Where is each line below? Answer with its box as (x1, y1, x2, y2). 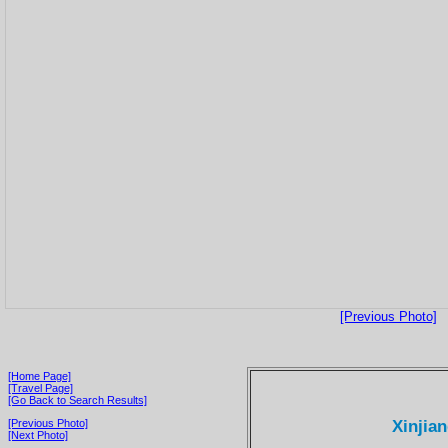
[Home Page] (8, 369, 71, 382)
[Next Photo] (8, 428, 68, 441)
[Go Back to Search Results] (8, 393, 147, 406)
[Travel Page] (8, 381, 73, 394)
